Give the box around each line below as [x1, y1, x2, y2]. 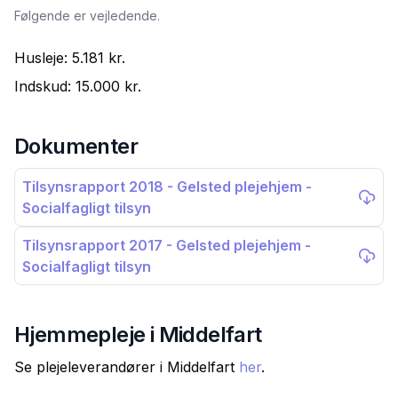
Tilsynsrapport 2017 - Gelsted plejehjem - [22, 236, 311, 254]
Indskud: [14, 77, 76, 95]
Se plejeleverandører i [14, 358, 167, 376]
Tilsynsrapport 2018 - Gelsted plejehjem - [22, 178, 312, 195]
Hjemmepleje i [14, 322, 159, 347]
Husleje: [14, 49, 72, 67]
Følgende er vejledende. [14, 8, 160, 23]
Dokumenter [14, 133, 138, 159]
